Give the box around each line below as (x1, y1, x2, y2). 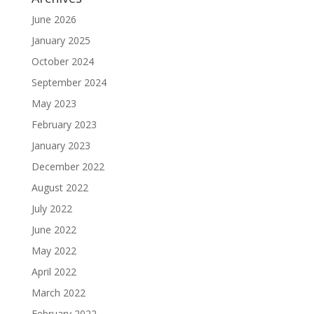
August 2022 (31, 180, 88, 194)
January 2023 (31, 138, 90, 152)
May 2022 (31, 243, 76, 257)
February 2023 (31, 117, 97, 131)
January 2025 (31, 33, 90, 47)
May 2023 (31, 96, 76, 110)
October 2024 (31, 54, 94, 68)
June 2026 (31, 12, 76, 26)
